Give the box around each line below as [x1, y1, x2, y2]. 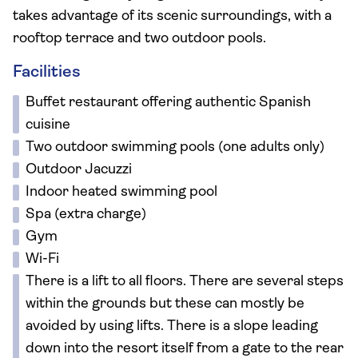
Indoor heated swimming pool [26, 185, 217, 200]
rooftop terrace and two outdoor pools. [13, 31, 266, 46]
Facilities [13, 64, 81, 81]
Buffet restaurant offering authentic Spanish [26, 95, 311, 110]
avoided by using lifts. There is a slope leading [26, 319, 318, 334]
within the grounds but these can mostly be [26, 296, 304, 312]
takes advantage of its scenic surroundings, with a [13, 9, 332, 24]
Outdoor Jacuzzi [26, 162, 132, 177]
